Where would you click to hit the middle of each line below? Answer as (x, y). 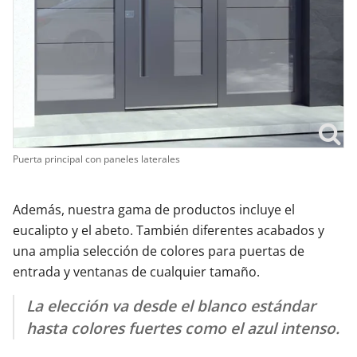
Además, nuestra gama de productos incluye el (154, 210)
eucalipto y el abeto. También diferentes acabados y (169, 230)
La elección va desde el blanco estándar (171, 306)
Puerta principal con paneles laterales (96, 159)
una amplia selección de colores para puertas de (159, 251)
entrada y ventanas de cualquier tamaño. (136, 272)
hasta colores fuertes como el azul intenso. (183, 328)
